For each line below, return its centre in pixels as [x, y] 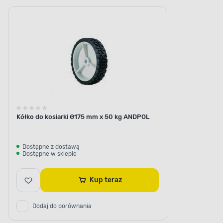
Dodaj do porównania [62, 206]
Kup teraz [113, 180]
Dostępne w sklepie [50, 154]
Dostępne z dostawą [51, 147]
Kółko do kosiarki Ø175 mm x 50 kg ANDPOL [83, 117]
